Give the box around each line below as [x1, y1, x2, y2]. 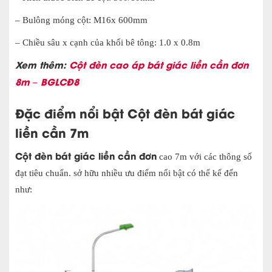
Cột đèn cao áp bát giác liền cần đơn [69, 58, 248, 72]
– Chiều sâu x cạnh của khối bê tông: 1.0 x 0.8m [15, 38, 200, 48]
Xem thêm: [15, 58, 69, 72]
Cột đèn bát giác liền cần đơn [15, 149, 157, 163]
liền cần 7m [15, 123, 89, 141]
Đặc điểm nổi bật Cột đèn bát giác [15, 104, 235, 122]
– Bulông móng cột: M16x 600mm [15, 15, 148, 25]
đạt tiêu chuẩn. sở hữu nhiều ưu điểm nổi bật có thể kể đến [15, 168, 238, 178]
